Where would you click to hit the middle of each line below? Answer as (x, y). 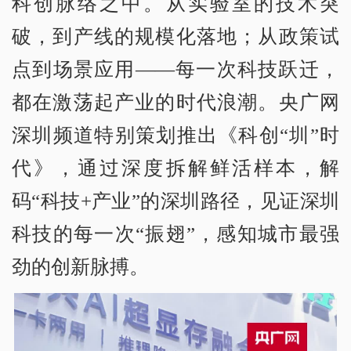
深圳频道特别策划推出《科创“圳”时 (175, 136)
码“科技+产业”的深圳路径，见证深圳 (175, 201)
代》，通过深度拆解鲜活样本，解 (175, 168)
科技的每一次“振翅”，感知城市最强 (175, 234)
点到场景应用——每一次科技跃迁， (175, 70)
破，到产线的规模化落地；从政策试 (175, 37)
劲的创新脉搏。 (80, 267)
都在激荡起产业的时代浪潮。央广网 (175, 103)
